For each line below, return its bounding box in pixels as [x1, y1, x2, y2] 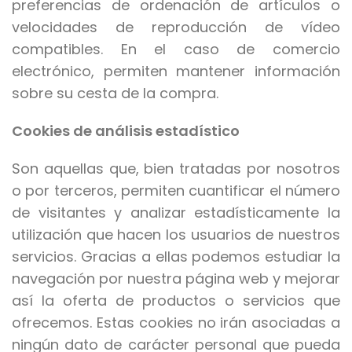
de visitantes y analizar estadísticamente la [12, 203, 340, 223]
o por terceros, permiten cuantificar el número [12, 181, 340, 201]
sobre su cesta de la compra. [12, 83, 218, 104]
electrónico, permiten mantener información [12, 61, 340, 82]
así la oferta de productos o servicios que [12, 291, 340, 311]
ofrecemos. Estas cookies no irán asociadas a [12, 313, 340, 333]
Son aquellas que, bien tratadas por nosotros [12, 159, 340, 179]
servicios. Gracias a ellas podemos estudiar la [12, 247, 340, 267]
